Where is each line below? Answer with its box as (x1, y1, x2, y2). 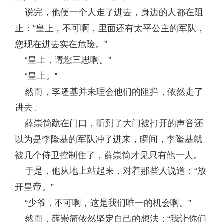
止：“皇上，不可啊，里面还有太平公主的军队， (15, 23, 205, 33)
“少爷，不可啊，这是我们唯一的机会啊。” (15, 198, 191, 208)
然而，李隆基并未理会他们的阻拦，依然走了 (15, 87, 203, 97)
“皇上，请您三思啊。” (15, 55, 111, 65)
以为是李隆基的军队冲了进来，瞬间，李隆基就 (15, 134, 202, 144)
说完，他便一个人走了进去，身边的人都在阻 (15, 7, 203, 17)
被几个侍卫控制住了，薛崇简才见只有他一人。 (15, 150, 202, 160)
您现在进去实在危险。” (15, 39, 107, 49)
